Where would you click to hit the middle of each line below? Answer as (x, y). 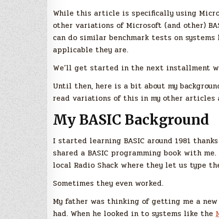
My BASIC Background (131, 120)
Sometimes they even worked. (108, 183)
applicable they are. (90, 50)
